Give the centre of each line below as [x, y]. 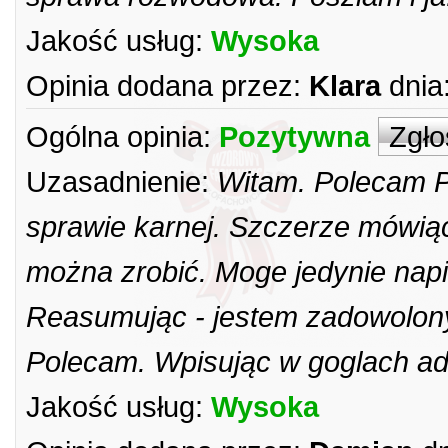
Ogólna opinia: [118, 136]
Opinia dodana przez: [163, 85]
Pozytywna [294, 136]
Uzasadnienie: [117, 181]
